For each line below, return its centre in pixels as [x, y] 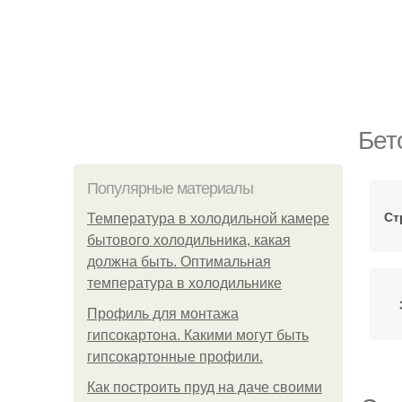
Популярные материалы [170, 188]
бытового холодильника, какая [189, 240]
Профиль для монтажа [163, 314]
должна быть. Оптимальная [179, 262]
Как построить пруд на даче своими [205, 387]
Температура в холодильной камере [208, 218]
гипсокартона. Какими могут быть [198, 335]
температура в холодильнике [184, 283]
